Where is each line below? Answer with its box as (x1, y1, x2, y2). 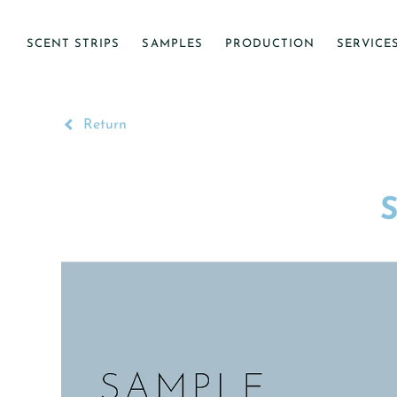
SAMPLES (142, 38, 203, 50)
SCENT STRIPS (27, 38, 121, 50)
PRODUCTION (224, 38, 315, 50)
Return (78, 118, 127, 132)
